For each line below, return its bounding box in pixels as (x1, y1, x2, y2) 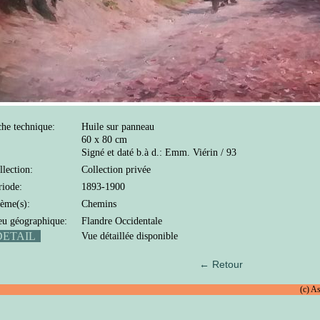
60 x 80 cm (81, 134, 127, 145)
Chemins (81, 198, 116, 209)
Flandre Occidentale (81, 215, 162, 226)
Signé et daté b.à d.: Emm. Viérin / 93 (81, 146, 236, 158)
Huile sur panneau (81, 121, 154, 132)
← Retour (199, 258, 243, 270)
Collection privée (81, 164, 151, 175)
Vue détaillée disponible (81, 230, 178, 241)
